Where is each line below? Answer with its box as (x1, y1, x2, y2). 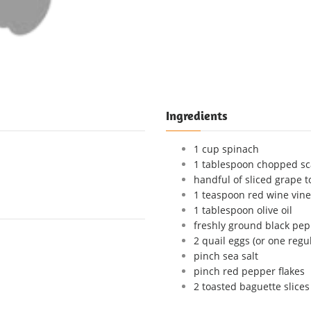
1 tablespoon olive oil (194, 203, 292, 217)
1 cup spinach (194, 142, 259, 155)
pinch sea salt (194, 249, 258, 262)
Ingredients (166, 108, 228, 124)
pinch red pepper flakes (194, 264, 305, 278)
